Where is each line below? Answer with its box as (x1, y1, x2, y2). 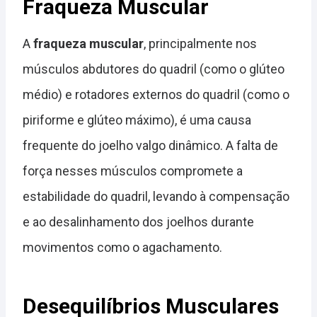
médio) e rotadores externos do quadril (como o (23, 86, 289, 102)
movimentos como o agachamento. (23, 239, 222, 255)
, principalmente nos (144, 35, 257, 51)
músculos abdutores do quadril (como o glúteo (23, 61, 284, 76)
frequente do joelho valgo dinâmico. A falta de (23, 137, 278, 153)
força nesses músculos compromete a (23, 163, 243, 178)
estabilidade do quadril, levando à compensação (23, 188, 289, 204)
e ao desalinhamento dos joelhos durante (23, 214, 254, 229)
